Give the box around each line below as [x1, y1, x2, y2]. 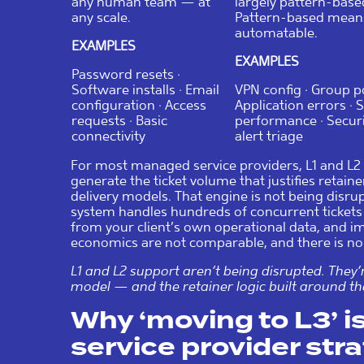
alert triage [235, 128, 303, 144]
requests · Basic [71, 112, 167, 128]
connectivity [71, 128, 145, 144]
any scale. [71, 9, 131, 25]
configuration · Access [71, 97, 206, 113]
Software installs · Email [71, 81, 219, 97]
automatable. [235, 24, 318, 41]
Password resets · [71, 66, 180, 82]
